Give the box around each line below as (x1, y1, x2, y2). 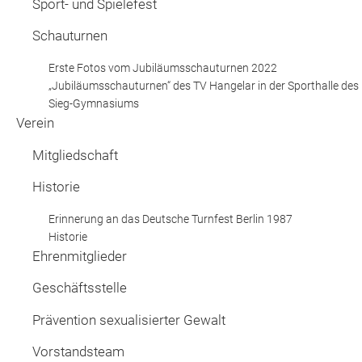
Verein (16, 115, 54, 132)
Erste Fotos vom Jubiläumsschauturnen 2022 (48, 61, 277, 74)
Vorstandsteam (32, 343, 124, 360)
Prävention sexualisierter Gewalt (32, 311, 225, 328)
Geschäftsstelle (32, 280, 127, 297)
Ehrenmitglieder (32, 248, 127, 265)
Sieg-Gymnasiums (48, 96, 139, 110)
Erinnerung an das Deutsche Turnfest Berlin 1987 (48, 212, 293, 225)
